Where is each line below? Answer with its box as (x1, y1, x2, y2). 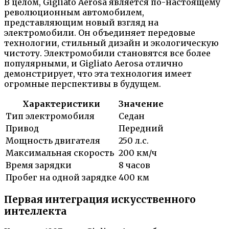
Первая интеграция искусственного (4, 193, 196, 205)
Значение (119, 99, 164, 109)
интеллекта (4, 205, 67, 217)
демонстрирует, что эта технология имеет (4, 68, 192, 79)
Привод (6, 123, 39, 133)
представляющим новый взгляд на (4, 17, 158, 28)
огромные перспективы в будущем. (4, 79, 161, 89)
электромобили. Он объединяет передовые (4, 28, 195, 38)
